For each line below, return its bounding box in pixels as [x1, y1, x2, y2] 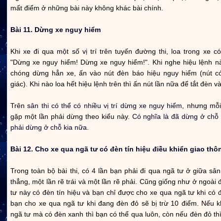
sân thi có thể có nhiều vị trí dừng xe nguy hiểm [27, 101, 183, 110]
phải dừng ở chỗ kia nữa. [10, 123, 89, 131]
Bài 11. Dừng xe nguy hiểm [10, 25, 101, 34]
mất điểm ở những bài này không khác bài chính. [10, 3, 163, 12]
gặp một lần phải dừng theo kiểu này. [10, 112, 132, 120]
